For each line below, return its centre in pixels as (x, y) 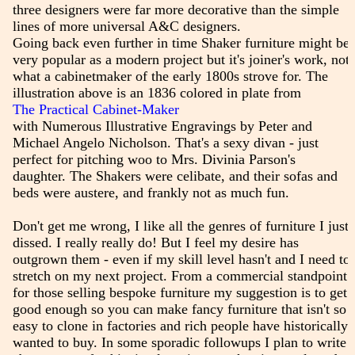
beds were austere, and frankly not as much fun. (151, 192)
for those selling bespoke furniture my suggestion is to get (179, 292)
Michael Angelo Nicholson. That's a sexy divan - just (165, 142)
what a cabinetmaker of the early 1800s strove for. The (170, 76)
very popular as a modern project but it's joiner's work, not (181, 59)
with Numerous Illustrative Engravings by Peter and (162, 126)
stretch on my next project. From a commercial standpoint (179, 275)
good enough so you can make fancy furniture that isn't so (179, 309)
